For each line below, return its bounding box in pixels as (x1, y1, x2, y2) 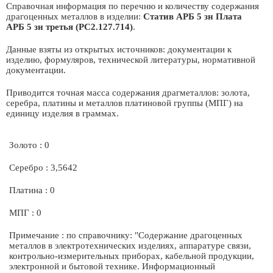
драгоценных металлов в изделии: (6, 12, 143, 21)
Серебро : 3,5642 (9, 163, 77, 172)
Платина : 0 (9, 185, 55, 195)
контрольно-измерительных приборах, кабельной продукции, (9, 251, 254, 261)
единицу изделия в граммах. (6, 108, 119, 118)
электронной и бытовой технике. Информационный (9, 261, 215, 271)
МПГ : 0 (9, 208, 41, 218)
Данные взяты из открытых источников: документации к (6, 44, 232, 54)
